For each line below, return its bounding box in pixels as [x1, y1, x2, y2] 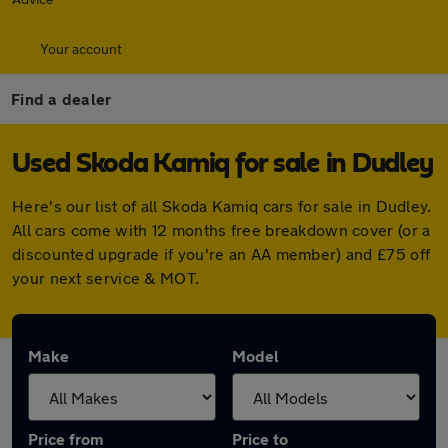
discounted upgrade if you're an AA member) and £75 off [12, 244, 431, 263]
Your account [40, 40, 122, 57]
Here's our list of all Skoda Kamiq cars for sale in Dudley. [12, 196, 432, 215]
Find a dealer [11, 89, 112, 108]
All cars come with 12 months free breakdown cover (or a [12, 220, 431, 239]
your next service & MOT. [12, 268, 200, 287]
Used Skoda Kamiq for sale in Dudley [12, 150, 433, 178]
